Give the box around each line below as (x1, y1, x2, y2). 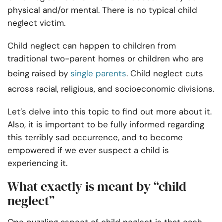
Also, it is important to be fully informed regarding (7, 119, 204, 130)
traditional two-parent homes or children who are (7, 53, 204, 64)
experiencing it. (7, 158, 67, 169)
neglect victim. (7, 17, 65, 29)
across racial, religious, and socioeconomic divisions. (7, 83, 214, 95)
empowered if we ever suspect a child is (7, 145, 169, 156)
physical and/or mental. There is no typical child (7, 4, 197, 16)
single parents (70, 68, 126, 79)
